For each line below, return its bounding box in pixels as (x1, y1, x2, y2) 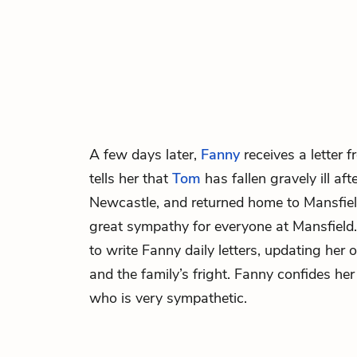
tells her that (89, 169, 172, 188)
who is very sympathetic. (89, 288, 247, 308)
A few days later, (89, 145, 201, 164)
